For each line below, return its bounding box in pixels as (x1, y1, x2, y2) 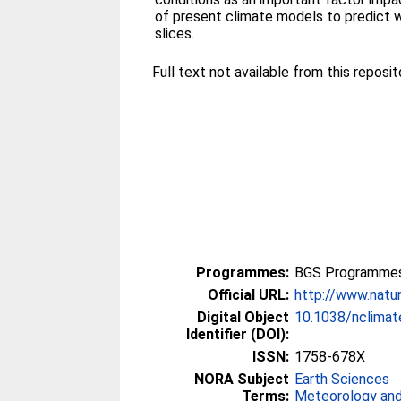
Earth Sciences (294, 371, 390, 388)
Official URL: (208, 286, 290, 303)
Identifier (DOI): (186, 326, 290, 343)
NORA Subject (194, 371, 290, 388)
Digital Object (197, 309, 290, 326)
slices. (155, 25, 195, 42)
